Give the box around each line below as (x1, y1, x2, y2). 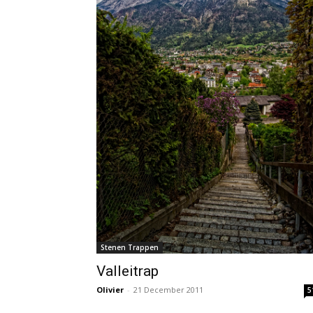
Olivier (96, 284, 124, 295)
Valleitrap (96, 262, 159, 279)
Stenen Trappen (101, 242, 159, 252)
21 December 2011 (133, 284, 203, 295)
